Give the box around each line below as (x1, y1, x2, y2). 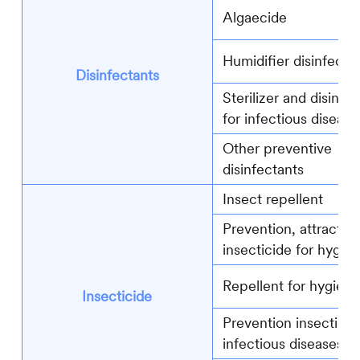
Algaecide (222, 8, 287, 27)
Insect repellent (222, 190, 323, 209)
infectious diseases (222, 334, 343, 354)
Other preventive (222, 139, 332, 158)
